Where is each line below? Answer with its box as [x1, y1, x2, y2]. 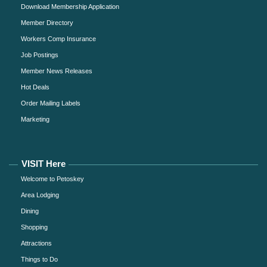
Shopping [21, 223, 48, 231]
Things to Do [21, 256, 58, 263]
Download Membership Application [21, 3, 119, 11]
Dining [21, 207, 39, 215]
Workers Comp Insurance [21, 35, 96, 43]
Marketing [21, 116, 49, 123]
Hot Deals [21, 83, 49, 91]
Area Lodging [21, 191, 59, 199]
